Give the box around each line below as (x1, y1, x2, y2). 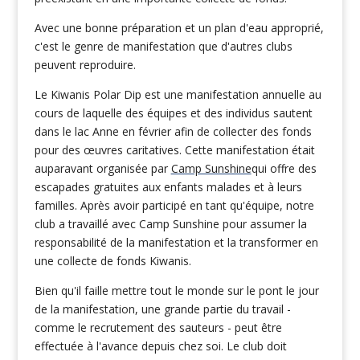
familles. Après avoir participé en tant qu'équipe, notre (34, 197, 314, 213)
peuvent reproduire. (34, 56, 136, 72)
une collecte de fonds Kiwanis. (34, 252, 191, 268)
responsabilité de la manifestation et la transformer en (34, 234, 318, 250)
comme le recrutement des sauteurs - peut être (34, 319, 282, 335)
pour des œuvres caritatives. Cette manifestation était (34, 141, 315, 157)
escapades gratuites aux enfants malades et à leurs (34, 178, 302, 194)
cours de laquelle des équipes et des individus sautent (34, 104, 313, 121)
